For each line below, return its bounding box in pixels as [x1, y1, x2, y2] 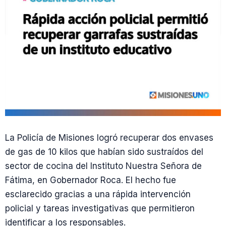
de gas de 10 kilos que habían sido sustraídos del [5, 147, 203, 157]
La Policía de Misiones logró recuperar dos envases [5, 133, 213, 143]
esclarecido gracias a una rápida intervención [5, 189, 191, 200]
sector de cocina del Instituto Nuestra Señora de [5, 161, 202, 172]
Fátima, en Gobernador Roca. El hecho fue [5, 175, 176, 186]
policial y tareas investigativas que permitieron [5, 203, 195, 214]
